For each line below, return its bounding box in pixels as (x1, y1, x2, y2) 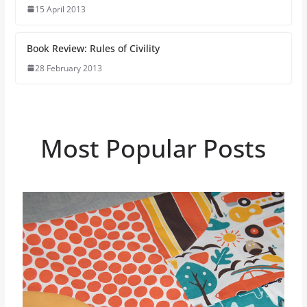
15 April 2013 (34, 3, 86, 15)
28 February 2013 (34, 62, 102, 74)
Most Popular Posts (40, 131, 267, 165)
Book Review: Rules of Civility (26, 41, 160, 55)
